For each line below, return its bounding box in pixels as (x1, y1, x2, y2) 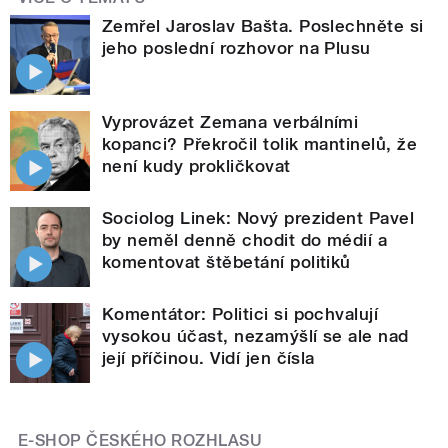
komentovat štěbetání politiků (102, 252, 351, 273)
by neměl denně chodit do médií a (102, 230, 388, 251)
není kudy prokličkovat (102, 156, 291, 177)
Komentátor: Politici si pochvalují (102, 304, 379, 325)
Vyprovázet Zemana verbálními (102, 112, 359, 133)
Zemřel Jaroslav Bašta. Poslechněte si (102, 16, 424, 37)
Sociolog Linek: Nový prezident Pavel (102, 208, 415, 229)
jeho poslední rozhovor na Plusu (102, 38, 371, 59)
